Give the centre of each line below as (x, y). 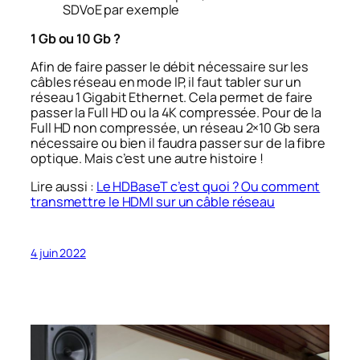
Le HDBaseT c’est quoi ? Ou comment (208, 187)
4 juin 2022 (58, 253)
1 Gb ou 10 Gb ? (76, 38)
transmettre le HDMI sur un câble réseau (153, 202)
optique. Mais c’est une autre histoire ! (147, 158)
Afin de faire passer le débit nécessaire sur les (170, 66)
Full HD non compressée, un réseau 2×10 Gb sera (176, 127)
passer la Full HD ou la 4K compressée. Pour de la (176, 112)
